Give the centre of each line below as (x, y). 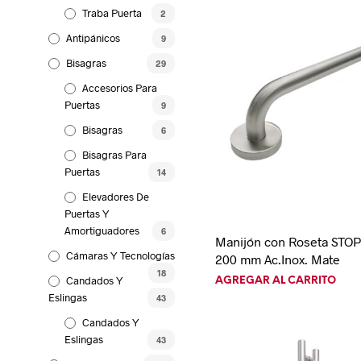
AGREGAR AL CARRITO (276, 280)
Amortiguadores (102, 230)
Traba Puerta (112, 12)
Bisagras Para (114, 154)
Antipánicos (93, 37)
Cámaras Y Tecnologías (120, 255)
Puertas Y (87, 213)
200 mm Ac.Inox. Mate (278, 259)
